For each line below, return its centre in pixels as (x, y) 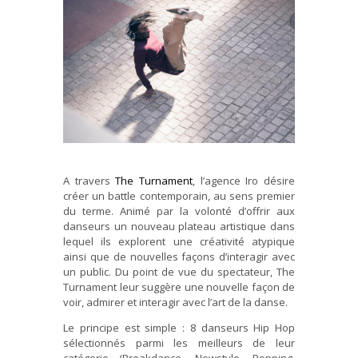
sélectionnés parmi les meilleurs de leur (179, 343)
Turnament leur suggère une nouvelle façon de (179, 287)
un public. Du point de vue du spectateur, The (179, 272)
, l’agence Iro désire (244, 181)
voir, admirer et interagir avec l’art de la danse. (175, 302)
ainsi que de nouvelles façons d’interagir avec (179, 257)
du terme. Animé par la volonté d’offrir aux (179, 211)
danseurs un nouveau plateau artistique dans (179, 227)
